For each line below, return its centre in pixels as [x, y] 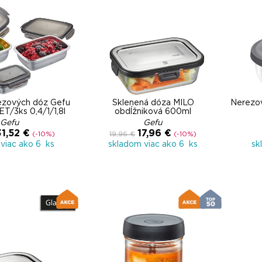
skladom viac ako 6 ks [153, 144]
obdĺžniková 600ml [153, 112]
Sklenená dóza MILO [153, 103]
